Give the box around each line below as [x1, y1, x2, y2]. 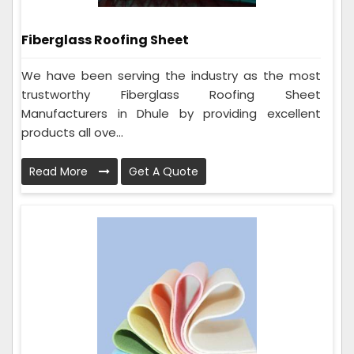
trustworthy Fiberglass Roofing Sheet [21, 86, 321, 104]
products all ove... [21, 124, 123, 141]
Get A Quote [129, 164, 198, 180]
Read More [29, 164, 91, 180]
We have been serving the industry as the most [21, 67, 321, 85]
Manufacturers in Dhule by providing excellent [21, 105, 321, 122]
